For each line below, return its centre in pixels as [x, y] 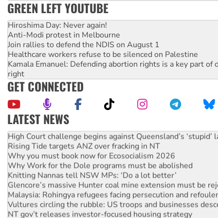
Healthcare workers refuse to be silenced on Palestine [103, 54]
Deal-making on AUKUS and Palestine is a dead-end [100, 126]
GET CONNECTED [45, 86]
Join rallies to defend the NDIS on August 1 [84, 45]
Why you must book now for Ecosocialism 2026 [91, 155]
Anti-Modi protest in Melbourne [64, 35]
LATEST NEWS [38, 118]
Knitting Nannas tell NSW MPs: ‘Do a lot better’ [92, 175]
